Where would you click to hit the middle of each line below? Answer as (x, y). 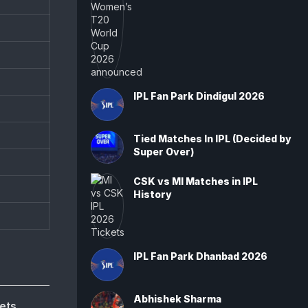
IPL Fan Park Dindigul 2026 (199, 96)
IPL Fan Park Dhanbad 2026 (200, 256)
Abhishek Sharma (177, 299)
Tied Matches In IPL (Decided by (212, 139)
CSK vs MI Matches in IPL (196, 181)
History (153, 194)
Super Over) (164, 152)
